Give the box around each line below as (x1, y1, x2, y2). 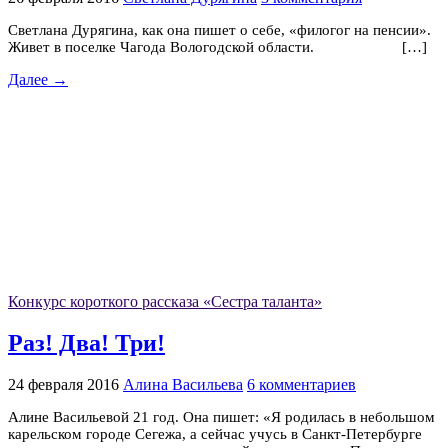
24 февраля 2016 (8, 375, 119, 393)
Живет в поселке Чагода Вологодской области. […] (8, 39, 427, 56)
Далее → (8, 71, 68, 89)
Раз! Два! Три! (8, 330, 165, 357)
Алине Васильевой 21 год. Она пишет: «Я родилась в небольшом (8, 408, 435, 425)
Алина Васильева (123, 375, 243, 393)
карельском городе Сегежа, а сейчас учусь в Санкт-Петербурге (8, 425, 422, 442)
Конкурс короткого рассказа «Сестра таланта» (8, 293, 322, 311)
